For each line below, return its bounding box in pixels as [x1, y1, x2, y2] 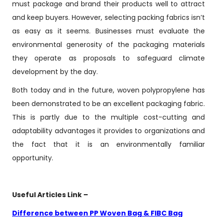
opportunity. [12, 153, 53, 163]
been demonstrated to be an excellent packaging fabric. [12, 99, 205, 108]
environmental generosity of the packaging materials [12, 40, 205, 49]
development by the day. [12, 67, 98, 77]
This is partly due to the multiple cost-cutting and [12, 112, 205, 122]
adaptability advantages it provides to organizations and [12, 126, 205, 136]
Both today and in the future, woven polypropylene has [12, 85, 205, 95]
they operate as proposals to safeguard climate [12, 53, 205, 63]
